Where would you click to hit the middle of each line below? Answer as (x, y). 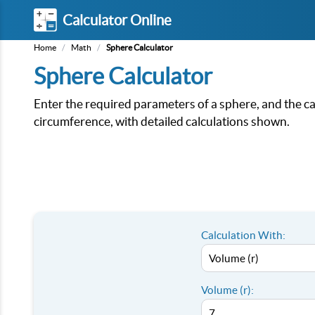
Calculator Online (117, 20)
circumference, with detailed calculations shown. (162, 121)
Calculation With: (243, 235)
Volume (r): (227, 290)
